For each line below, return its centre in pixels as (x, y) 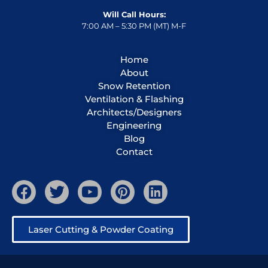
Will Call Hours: (134, 14)
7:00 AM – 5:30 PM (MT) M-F (134, 25)
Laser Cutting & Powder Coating (101, 229)
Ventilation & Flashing (134, 99)
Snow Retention (134, 86)
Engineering (134, 125)
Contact (134, 151)
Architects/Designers (134, 112)
